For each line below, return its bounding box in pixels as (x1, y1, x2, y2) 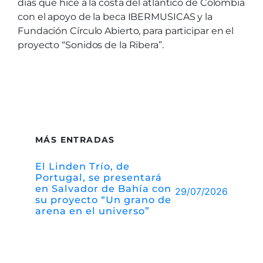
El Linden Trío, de (35, 160, 130, 173)
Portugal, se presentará (35, 171, 162, 184)
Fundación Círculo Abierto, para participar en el (18, 25, 234, 37)
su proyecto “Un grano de (35, 194, 171, 206)
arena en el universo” (35, 205, 150, 217)
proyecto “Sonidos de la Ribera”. (18, 39, 164, 51)
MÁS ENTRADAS (35, 134, 115, 146)
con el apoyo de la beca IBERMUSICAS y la (18, 11, 213, 23)
